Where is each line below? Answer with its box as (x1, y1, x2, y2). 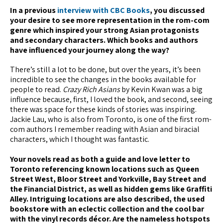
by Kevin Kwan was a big (120, 84, 203, 95)
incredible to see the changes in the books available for (10, 74, 196, 85)
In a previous (10, 5, 57, 16)
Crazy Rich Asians (63, 84, 120, 95)
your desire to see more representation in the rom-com (10, 15, 210, 26)
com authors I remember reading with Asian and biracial (10, 124, 200, 135)
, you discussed (150, 5, 205, 16)
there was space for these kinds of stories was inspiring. (10, 104, 197, 115)
